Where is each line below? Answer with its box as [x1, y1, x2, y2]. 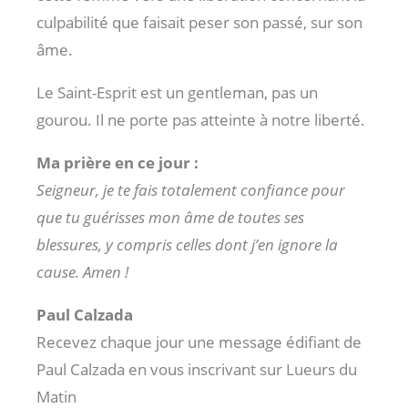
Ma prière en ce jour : [36, 152, 199, 174]
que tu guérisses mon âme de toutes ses [36, 207, 304, 229]
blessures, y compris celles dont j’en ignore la [36, 234, 338, 256]
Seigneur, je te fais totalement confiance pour [36, 179, 345, 201]
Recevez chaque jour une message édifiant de [36, 331, 362, 353]
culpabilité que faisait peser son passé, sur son [36, 12, 362, 34]
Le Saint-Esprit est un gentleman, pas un [36, 82, 318, 104]
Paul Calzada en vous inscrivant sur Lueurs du [36, 359, 357, 381]
